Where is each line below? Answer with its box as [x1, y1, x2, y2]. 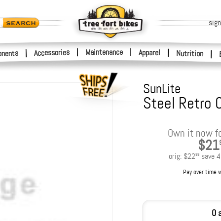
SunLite [143, 80, 181, 97]
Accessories [34, 47, 70, 58]
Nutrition [176, 48, 204, 59]
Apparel [138, 47, 161, 58]
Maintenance [85, 47, 123, 57]
